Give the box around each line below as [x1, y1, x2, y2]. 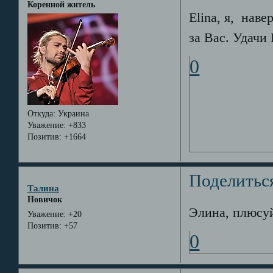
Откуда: [27, 109, 55, 119]
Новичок [27, 194, 62, 204]
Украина [55, 109, 89, 119]
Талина [27, 182, 59, 193]
